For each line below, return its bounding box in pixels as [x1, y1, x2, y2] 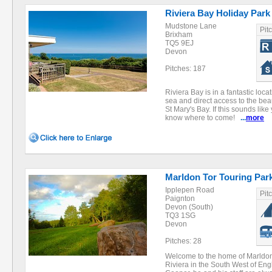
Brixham [165, 30, 192, 39]
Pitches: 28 [165, 237, 202, 245]
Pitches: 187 [165, 64, 206, 73]
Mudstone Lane [165, 22, 217, 30]
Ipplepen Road [165, 186, 214, 194]
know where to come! [165, 114, 240, 122]
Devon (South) [165, 203, 213, 211]
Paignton [165, 194, 195, 203]
